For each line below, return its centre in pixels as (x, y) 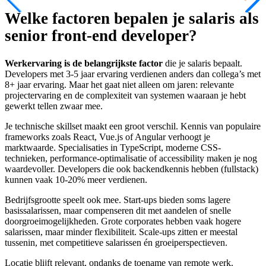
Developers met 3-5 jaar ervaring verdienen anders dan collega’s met (133, 74)
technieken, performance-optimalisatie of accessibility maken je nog (131, 158)
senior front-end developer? (101, 36)
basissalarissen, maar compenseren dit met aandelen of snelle (118, 210)
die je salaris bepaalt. (202, 63)
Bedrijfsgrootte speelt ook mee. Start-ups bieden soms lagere (118, 199)
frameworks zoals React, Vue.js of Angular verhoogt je (107, 137)
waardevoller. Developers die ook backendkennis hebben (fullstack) (132, 169)
